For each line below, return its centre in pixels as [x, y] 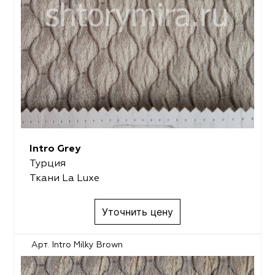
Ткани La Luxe [64, 178]
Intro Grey [55, 149]
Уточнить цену [137, 212]
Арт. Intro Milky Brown [77, 245]
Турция [47, 164]
